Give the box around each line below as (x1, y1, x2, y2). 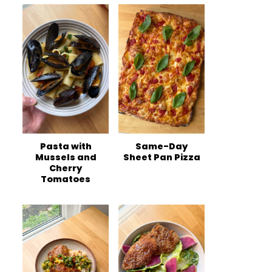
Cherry (49, 162, 82, 174)
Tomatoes (41, 173, 90, 185)
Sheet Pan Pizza (123, 151, 200, 163)
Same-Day (135, 140, 188, 152)
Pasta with (39, 140, 92, 152)
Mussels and (35, 151, 97, 163)
